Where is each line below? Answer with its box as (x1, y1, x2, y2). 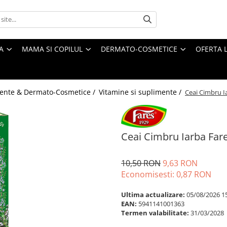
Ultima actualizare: (121, 190, 185, 199)
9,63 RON (163, 157, 198, 169)
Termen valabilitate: (121, 208, 189, 217)
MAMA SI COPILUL (22, 44, 83, 54)
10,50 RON (121, 157, 161, 169)
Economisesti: (121, 168, 176, 180)
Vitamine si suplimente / (99, 87, 183, 97)
